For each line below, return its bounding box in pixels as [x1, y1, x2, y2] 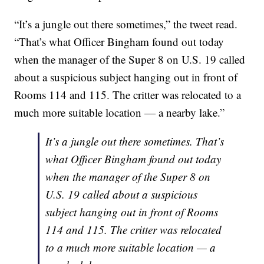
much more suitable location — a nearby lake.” [14, 105, 225, 120]
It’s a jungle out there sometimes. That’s [45, 134, 225, 149]
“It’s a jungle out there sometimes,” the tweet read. [14, 16, 238, 32]
